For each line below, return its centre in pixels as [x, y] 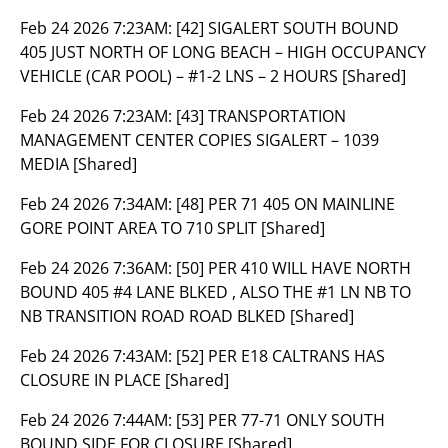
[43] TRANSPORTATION [261, 116]
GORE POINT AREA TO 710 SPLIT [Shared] [172, 228]
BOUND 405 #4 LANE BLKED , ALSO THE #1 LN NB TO [215, 292]
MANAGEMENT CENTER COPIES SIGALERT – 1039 [199, 140]
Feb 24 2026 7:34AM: [98, 204]
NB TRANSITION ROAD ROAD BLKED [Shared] [187, 316]
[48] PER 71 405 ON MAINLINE [285, 204]
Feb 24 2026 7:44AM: [98, 420]
